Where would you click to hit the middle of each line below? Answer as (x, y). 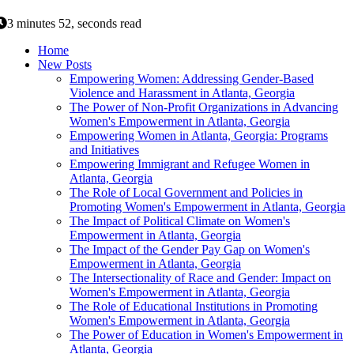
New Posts (65, 64)
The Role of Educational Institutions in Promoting (194, 306)
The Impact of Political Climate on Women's (180, 220)
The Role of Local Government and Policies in (186, 192)
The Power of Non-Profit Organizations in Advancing (204, 107)
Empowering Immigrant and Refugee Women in (190, 164)
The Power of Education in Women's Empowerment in (206, 334)
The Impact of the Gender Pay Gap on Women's (190, 249)
